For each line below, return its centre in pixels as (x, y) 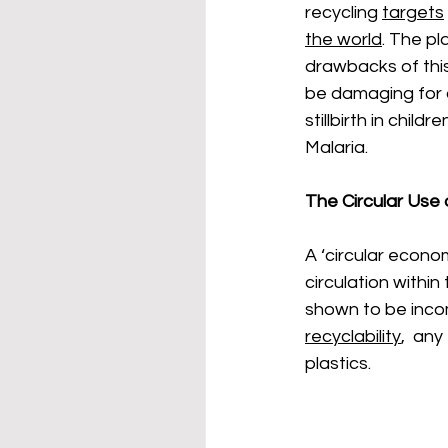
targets (413, 12)
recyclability (353, 336)
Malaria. (338, 147)
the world (343, 39)
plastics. (340, 363)
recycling (343, 12)
